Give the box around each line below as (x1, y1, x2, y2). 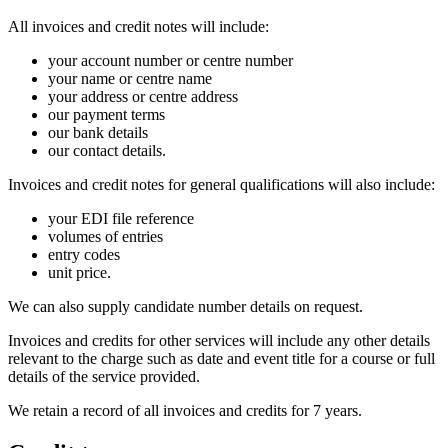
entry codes (48, 245, 120, 263)
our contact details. (48, 141, 166, 159)
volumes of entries (48, 227, 163, 245)
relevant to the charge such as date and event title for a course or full (8, 349, 435, 367)
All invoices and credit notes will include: (8, 17, 269, 35)
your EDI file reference (48, 209, 194, 227)
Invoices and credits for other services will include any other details (8, 331, 430, 349)
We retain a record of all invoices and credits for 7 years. (8, 401, 362, 419)
